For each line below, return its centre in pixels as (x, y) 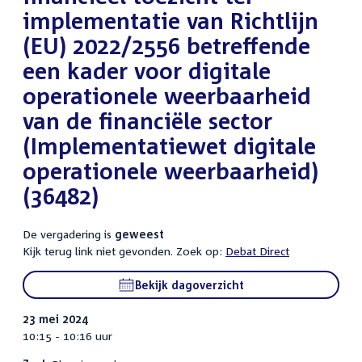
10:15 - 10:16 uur (67, 336)
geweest (139, 234)
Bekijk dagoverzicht (189, 285)
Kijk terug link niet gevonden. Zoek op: (124, 251)
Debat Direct (257, 251)
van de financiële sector (147, 121)
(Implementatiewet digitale (169, 146)
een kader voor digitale (147, 71)
